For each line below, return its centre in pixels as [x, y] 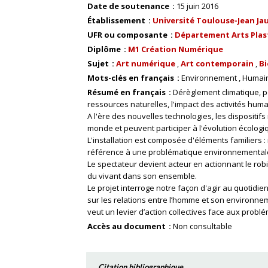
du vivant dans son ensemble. [142, 176]
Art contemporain [217, 63]
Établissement [117, 20]
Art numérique [146, 63]
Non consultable [202, 226]
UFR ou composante [128, 35]
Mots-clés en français [132, 78]
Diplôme [105, 49]
